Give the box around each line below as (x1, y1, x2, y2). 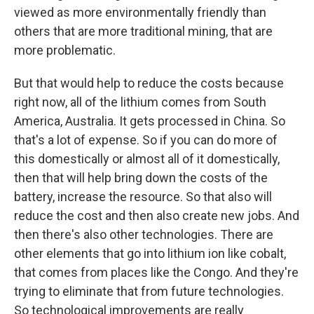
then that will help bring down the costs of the (14, 170, 268, 185)
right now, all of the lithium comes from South (14, 95, 266, 109)
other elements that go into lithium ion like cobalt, (14, 246, 286, 261)
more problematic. (14, 43, 116, 57)
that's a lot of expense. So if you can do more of (14, 132, 278, 147)
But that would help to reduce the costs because (14, 76, 284, 90)
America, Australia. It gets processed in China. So (14, 114, 285, 128)
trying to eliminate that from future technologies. (14, 284, 284, 299)
